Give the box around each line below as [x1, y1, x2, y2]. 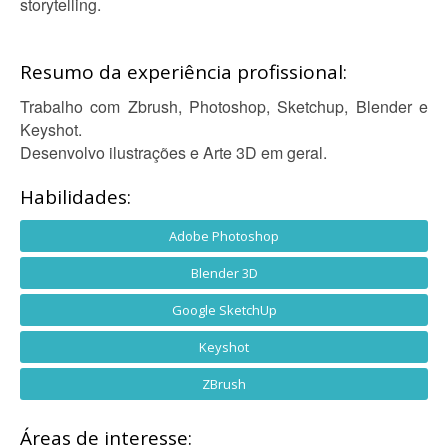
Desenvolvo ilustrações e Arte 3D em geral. [20, 141, 327, 164]
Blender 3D [190, 264, 258, 282]
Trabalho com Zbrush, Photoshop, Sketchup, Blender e [20, 95, 428, 118]
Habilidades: [20, 184, 131, 210]
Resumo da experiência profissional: [20, 59, 347, 85]
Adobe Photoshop [169, 227, 279, 245]
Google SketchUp [171, 301, 277, 319]
